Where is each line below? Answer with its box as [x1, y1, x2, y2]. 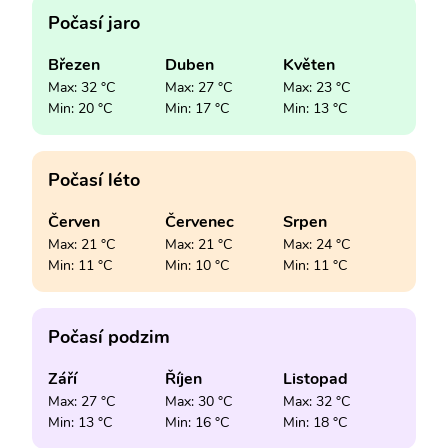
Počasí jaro [48, 10, 140, 35]
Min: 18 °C [282, 412, 347, 432]
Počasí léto [48, 167, 140, 192]
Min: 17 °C [165, 98, 230, 118]
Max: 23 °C [282, 77, 350, 97]
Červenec [165, 210, 235, 233]
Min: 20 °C [48, 98, 112, 118]
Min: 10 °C [165, 255, 230, 275]
